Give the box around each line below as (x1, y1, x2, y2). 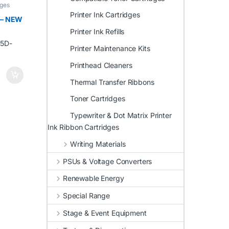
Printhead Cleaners (70, 60, 132, 70)
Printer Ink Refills (70, 27, 125, 36)
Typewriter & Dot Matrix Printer (70, 111, 172, 120)
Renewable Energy (62, 174, 124, 183)
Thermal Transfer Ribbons (70, 77, 154, 86)
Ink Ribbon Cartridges (48, 123, 120, 132)
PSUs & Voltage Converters (62, 156, 152, 166)
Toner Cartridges (70, 94, 125, 103)
